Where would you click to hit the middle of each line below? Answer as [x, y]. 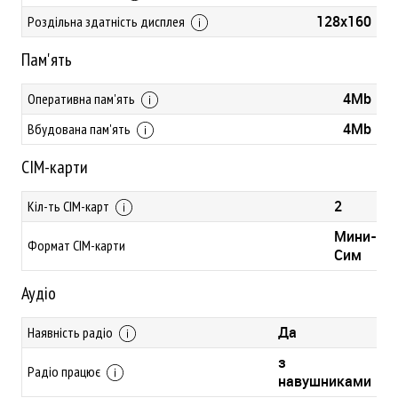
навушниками [325, 381]
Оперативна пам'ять [83, 99]
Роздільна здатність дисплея [107, 21]
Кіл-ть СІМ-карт [70, 206]
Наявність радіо [72, 332]
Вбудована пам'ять [80, 129]
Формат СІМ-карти [76, 245]
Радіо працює [65, 371]
